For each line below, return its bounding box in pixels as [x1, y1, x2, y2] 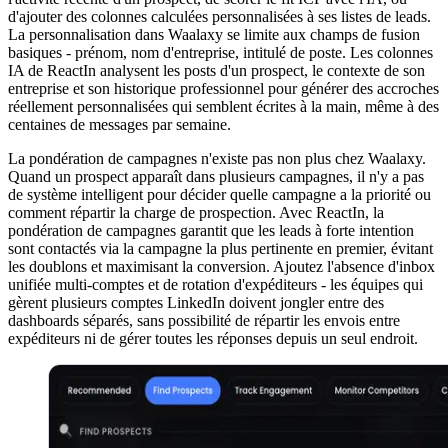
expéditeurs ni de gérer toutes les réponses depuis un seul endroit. [8, 329, 418, 347]
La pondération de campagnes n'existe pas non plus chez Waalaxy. [8, 149, 426, 167]
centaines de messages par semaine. [8, 115, 231, 133]
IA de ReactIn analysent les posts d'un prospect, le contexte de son [8, 61, 425, 79]
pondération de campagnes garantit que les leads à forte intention [8, 221, 414, 239]
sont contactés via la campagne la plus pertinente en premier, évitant [8, 239, 433, 257]
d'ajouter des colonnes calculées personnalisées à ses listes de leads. [8, 7, 431, 25]
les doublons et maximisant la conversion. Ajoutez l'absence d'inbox [8, 257, 435, 275]
